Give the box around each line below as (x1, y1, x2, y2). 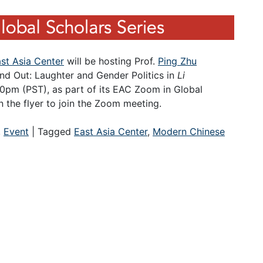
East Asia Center (74, 125, 147, 137)
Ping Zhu (158, 55, 197, 67)
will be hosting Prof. (64, 55, 158, 67)
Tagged (38, 125, 74, 137)
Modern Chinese (153, 125, 225, 137)
